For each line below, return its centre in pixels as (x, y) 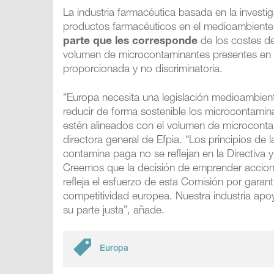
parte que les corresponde (131, 42)
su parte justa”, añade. (114, 211)
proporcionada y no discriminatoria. (143, 70)
